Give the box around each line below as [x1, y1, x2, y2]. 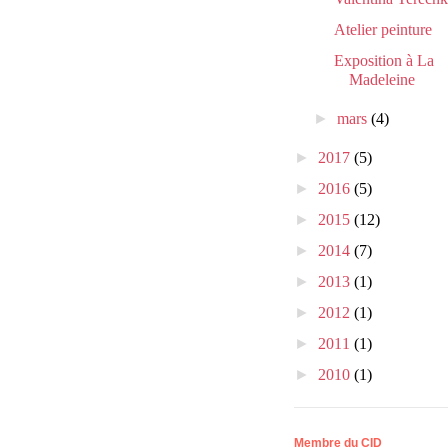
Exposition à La [333, 52, 434, 70]
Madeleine [348, 71, 415, 89]
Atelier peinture [333, 21, 432, 39]
